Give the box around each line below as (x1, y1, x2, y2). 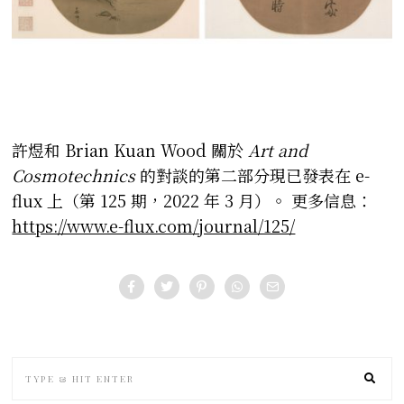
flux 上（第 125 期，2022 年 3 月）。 (12, 188, 288, 213)
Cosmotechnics (12, 163, 136, 188)
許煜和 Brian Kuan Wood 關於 (12, 138, 249, 162)
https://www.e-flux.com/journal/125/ (12, 214, 296, 238)
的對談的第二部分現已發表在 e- (135, 163, 371, 188)
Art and (248, 138, 308, 162)
